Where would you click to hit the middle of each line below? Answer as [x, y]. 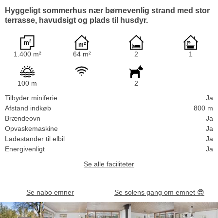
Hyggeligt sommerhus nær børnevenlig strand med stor [107, 10]
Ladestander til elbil [35, 138]
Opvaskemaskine [31, 128]
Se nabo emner [50, 192]
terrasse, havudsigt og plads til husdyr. [76, 20]
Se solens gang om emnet [154, 192]
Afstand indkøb [28, 108]
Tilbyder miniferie [31, 98]
